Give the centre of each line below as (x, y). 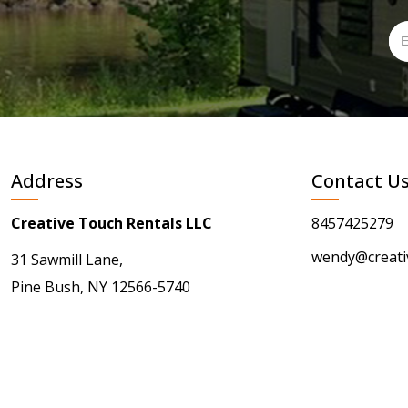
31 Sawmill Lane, (67, 259)
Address (47, 180)
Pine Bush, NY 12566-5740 (101, 286)
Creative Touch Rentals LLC (112, 223)
